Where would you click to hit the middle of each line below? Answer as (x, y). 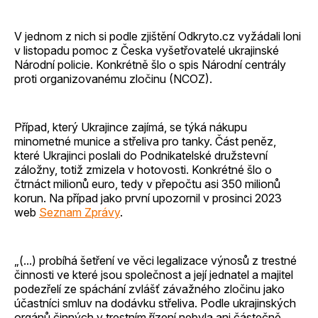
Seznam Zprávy (79, 212)
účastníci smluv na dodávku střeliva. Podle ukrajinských (155, 303)
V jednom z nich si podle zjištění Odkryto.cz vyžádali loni (158, 36)
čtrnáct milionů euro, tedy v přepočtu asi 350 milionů (147, 183)
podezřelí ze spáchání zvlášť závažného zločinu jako (149, 289)
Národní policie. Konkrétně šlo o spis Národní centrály (150, 64)
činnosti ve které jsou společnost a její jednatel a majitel (154, 274)
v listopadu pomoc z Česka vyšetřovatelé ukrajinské (147, 50)
